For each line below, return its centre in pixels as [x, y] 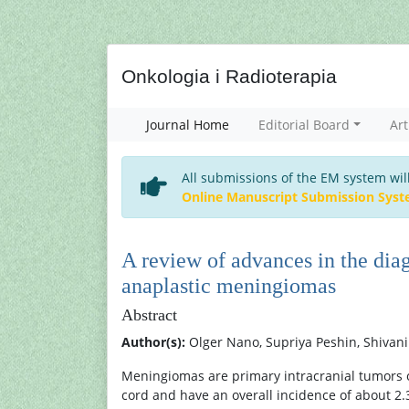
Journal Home [188, 125]
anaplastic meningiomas [229, 286]
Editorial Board [304, 125]
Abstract [149, 315]
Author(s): [153, 342]
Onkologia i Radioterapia [229, 76]
